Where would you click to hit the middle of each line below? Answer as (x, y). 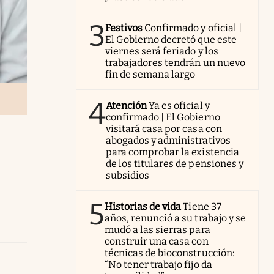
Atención (127, 106)
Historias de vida (143, 206)
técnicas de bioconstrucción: (169, 253)
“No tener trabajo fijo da (158, 265)
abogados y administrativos (168, 140)
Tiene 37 (202, 206)
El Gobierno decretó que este (171, 39)
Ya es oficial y (179, 106)
